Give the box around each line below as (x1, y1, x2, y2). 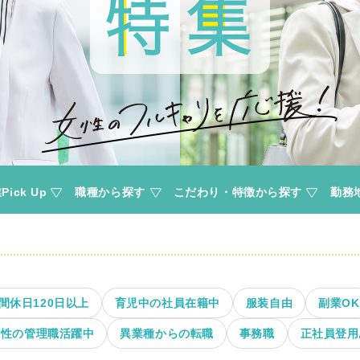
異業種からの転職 (120, 327, 214, 340)
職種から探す (75, 185, 145, 198)
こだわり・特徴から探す (173, 185, 302, 198)
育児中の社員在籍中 (114, 297, 220, 309)
